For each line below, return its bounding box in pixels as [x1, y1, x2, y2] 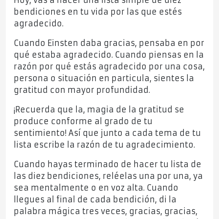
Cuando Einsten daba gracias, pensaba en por [14, 38, 204, 48]
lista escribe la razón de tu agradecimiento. [14, 140, 197, 150]
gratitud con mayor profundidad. [14, 85, 153, 95]
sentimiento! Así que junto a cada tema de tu [14, 128, 201, 138]
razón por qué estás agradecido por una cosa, [14, 62, 205, 72]
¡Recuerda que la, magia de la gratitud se [14, 105, 184, 115]
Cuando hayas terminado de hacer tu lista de [14, 159, 201, 170]
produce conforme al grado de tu [14, 116, 153, 127]
